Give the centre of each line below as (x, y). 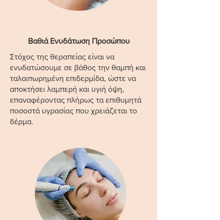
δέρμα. (22, 122)
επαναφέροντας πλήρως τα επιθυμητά (76, 100)
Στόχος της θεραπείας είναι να (62, 57)
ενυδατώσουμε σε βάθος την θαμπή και (78, 68)
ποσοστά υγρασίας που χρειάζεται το (73, 111)
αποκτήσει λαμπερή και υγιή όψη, (67, 89)
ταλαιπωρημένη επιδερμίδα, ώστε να (73, 78)
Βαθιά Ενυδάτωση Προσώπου (79, 41)
